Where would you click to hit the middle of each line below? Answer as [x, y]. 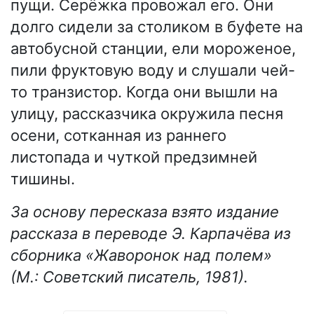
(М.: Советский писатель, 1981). [129, 277]
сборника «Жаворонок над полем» [141, 255]
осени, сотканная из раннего [118, 136]
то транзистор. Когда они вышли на [144, 92]
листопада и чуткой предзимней [134, 157]
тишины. [43, 179]
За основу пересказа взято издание [145, 212]
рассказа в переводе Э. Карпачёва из [151, 234]
